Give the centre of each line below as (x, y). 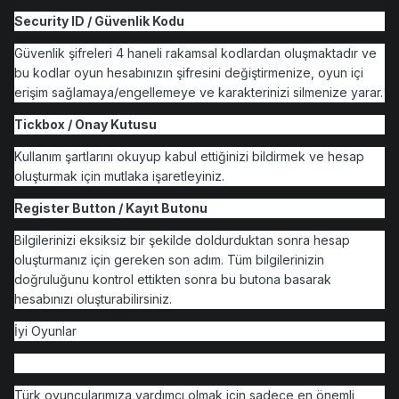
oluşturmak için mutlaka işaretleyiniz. (119, 176)
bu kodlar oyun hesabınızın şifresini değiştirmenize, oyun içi (189, 73)
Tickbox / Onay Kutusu (85, 125)
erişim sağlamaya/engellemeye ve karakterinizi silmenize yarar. (199, 93)
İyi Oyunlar (45, 331)
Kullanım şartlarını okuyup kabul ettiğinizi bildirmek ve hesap (189, 157)
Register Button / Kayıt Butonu (111, 208)
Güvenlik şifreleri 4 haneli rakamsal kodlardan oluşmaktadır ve (195, 53)
